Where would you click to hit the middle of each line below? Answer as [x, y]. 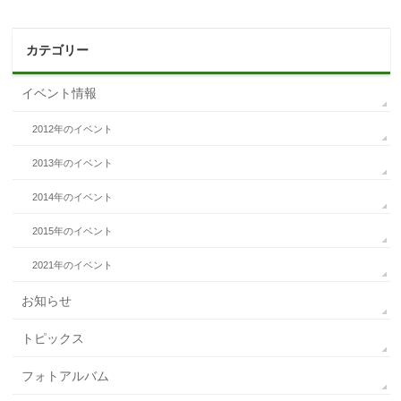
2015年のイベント [73, 230]
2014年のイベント [73, 196]
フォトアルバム [66, 375]
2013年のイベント [73, 162]
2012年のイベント [73, 128]
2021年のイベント [73, 264]
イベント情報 [60, 93]
